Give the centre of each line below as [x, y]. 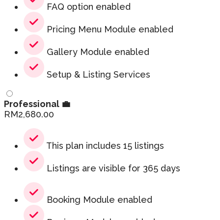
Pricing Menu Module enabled [109, 29]
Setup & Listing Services [97, 75]
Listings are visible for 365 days [112, 168]
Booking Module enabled [98, 200]
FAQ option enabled [87, 7]
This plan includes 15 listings [104, 146]
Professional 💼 [37, 104]
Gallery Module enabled [97, 52]
